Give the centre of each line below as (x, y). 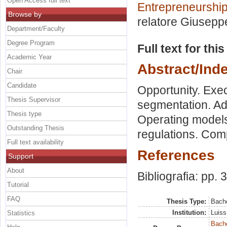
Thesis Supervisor (34, 99)
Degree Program (31, 43)
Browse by (25, 14)
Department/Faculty (36, 28)
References (176, 155)
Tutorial (18, 184)
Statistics (21, 213)
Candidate (22, 85)
